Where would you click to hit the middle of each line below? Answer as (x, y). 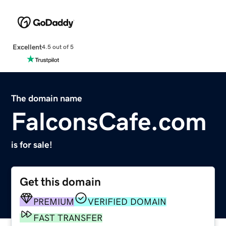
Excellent (27, 47)
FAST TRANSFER (68, 218)
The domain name (47, 98)
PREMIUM (54, 202)
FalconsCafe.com (109, 121)
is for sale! (32, 145)
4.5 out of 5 (58, 47)
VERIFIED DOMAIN (127, 202)
